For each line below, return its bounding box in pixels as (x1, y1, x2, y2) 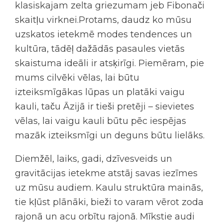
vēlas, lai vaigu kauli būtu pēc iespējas (15, 115, 186, 126)
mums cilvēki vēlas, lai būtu (15, 72, 139, 83)
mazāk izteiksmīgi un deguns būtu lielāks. (15, 129, 205, 141)
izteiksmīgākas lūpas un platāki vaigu (15, 86, 185, 98)
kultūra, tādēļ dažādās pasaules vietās (15, 43, 185, 54)
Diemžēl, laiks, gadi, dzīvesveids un (15, 153, 172, 164)
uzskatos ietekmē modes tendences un (15, 28, 192, 40)
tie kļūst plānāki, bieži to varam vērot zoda (15, 196, 204, 208)
